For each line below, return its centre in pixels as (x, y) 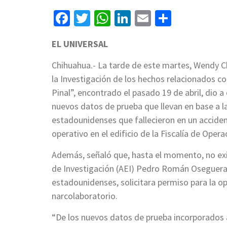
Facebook (102, 18)
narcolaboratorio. (85, 196)
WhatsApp (145, 18)
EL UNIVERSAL (80, 44)
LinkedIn (160, 18)
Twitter (115, 18)
